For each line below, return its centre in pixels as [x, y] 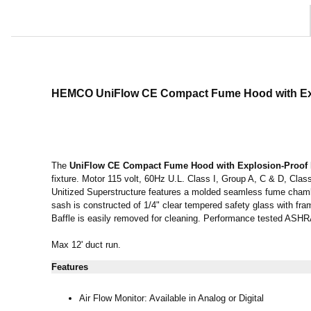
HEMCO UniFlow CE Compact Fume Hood [162, 94]
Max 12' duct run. [86, 244]
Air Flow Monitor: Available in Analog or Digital [171, 298]
